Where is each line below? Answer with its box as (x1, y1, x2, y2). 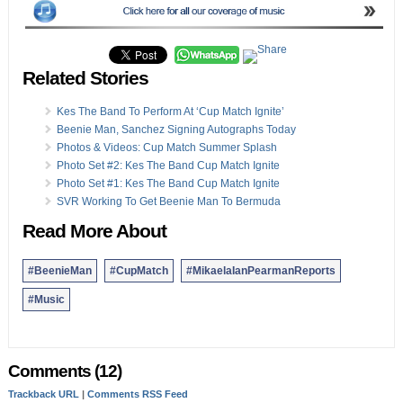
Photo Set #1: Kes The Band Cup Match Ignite (56, 177, 280, 191)
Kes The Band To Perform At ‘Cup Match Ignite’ (56, 105, 284, 119)
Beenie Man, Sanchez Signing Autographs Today (56, 123, 296, 137)
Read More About (22, 220, 166, 243)
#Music (27, 293, 65, 307)
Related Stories (22, 67, 148, 90)
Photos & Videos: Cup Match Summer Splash (56, 141, 277, 155)
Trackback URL (7, 389, 79, 400)
